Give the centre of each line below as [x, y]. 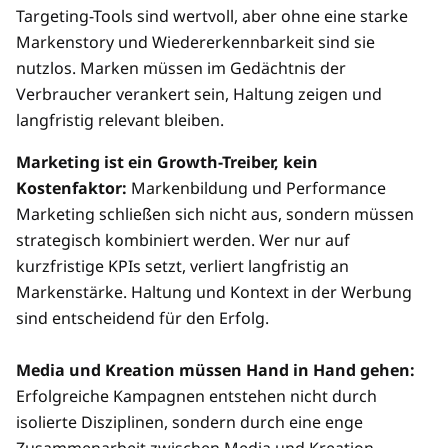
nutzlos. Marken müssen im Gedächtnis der [181, 68]
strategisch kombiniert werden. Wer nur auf [183, 240]
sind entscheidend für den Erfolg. [142, 318]
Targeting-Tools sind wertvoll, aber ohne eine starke [212, 16]
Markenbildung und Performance [256, 188]
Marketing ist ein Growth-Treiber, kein [167, 162]
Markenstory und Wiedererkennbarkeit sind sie [195, 42]
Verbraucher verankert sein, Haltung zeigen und [199, 94]
